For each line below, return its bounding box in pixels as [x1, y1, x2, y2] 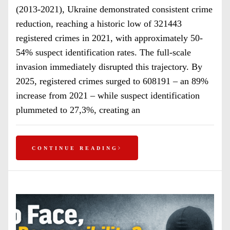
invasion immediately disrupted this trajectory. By [16, 62, 202, 72]
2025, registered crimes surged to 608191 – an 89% [16, 76, 208, 86]
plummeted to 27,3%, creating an [16, 105, 140, 115]
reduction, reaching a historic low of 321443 [16, 18, 182, 29]
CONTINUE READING [32, 145, 118, 151]
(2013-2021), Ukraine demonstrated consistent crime [16, 4, 213, 14]
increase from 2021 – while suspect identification [16, 90, 200, 101]
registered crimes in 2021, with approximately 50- [16, 33, 203, 43]
